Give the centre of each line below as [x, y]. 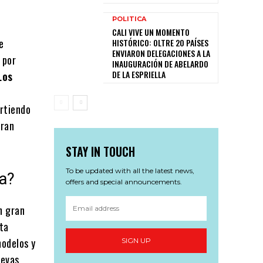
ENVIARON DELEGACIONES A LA [161, 53]
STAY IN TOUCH [100, 151]
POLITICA [129, 18]
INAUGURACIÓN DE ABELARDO [160, 63]
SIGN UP [136, 241]
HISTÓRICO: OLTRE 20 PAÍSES [160, 42]
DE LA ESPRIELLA [139, 74]
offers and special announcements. [124, 181]
